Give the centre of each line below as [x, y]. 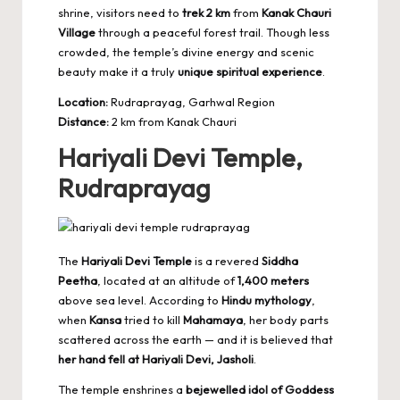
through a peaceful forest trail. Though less [212, 32]
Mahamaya [213, 319]
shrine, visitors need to [120, 12]
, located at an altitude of [167, 280]
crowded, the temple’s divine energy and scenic [186, 51]
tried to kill [152, 319]
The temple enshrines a [122, 389]
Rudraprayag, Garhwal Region [192, 101]
